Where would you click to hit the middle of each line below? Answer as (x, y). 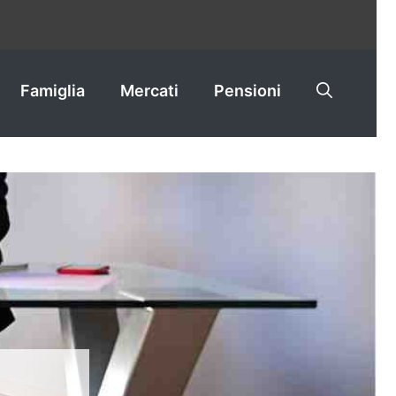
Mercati (149, 91)
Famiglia (53, 91)
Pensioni (247, 91)
